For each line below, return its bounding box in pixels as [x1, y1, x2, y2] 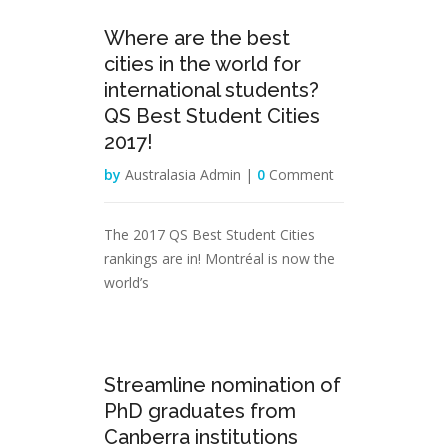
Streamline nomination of [104, 373, 341, 397]
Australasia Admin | [121, 165, 253, 184]
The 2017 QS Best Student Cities [104, 225, 315, 244]
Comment [265, 165, 334, 184]
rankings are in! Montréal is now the [104, 249, 335, 268]
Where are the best [104, 26, 290, 50]
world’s [104, 273, 149, 292]
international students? [104, 78, 319, 102]
